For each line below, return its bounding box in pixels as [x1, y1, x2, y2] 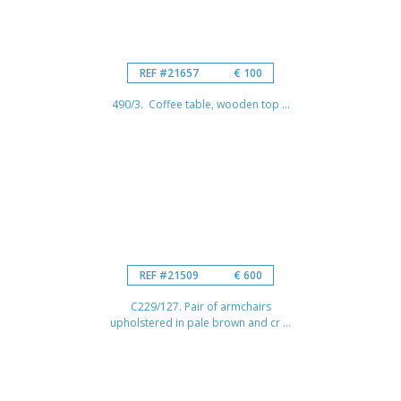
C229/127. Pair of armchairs [130, 298, 271, 314]
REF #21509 [139, 267, 199, 283]
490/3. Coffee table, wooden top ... [111, 96, 290, 112]
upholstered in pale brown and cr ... [110, 314, 291, 330]
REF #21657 [139, 64, 199, 81]
